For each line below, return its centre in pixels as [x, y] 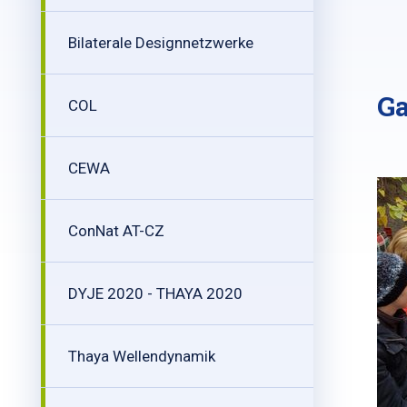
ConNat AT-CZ [116, 231]
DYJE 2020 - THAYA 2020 [155, 293]
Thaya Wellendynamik [142, 356]
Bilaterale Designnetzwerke [161, 43]
